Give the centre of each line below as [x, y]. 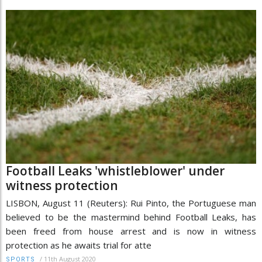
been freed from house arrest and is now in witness [131, 231]
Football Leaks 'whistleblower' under [115, 170]
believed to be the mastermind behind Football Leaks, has [131, 217]
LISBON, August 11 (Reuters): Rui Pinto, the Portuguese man [131, 203]
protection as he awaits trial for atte [79, 245]
